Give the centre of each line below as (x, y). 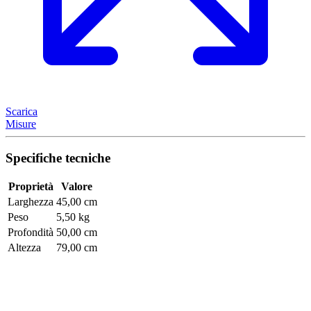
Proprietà (31, 187)
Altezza (24, 248)
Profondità (31, 233)
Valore (77, 187)
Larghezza (31, 202)
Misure (21, 124)
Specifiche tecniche (58, 158)
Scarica (22, 111)
